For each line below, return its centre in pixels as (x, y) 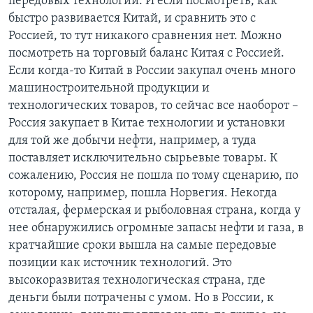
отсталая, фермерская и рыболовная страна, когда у (154, 211)
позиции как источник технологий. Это (120, 263)
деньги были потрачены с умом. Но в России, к (141, 298)
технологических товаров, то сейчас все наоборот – (153, 106)
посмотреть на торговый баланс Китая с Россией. (146, 54)
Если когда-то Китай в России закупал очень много (152, 71)
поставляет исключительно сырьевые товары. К (143, 159)
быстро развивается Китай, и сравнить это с (132, 19)
